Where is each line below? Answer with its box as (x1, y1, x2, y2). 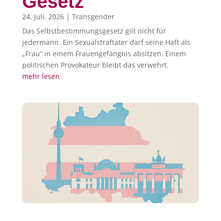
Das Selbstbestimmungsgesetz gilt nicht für (22, 26, 166, 36)
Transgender (72, 11, 114, 21)
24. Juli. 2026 (22, 11, 64, 21)
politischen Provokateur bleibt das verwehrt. (22, 60, 169, 70)
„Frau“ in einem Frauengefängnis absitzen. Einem (22, 48, 186, 58)
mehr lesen (22, 71, 60, 81)
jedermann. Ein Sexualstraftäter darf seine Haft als (22, 37, 190, 47)
